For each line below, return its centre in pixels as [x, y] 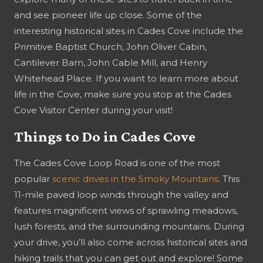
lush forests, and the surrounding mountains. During [129, 226]
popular [33, 178]
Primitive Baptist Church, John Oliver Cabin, [110, 46]
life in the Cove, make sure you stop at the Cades [123, 94]
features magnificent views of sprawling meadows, [126, 210]
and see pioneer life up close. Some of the [108, 15]
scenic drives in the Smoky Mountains [135, 178]
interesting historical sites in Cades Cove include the [129, 31]
